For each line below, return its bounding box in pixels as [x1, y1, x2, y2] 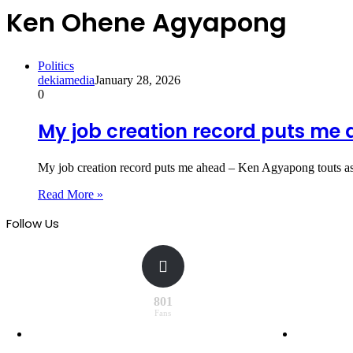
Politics [38, 58, 74, 72]
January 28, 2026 [95, 72, 180, 87]
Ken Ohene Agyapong [6, 5, 287, 41]
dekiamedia [38, 72, 95, 87]
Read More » [38, 187, 103, 201]
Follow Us [6, 214, 59, 232]
